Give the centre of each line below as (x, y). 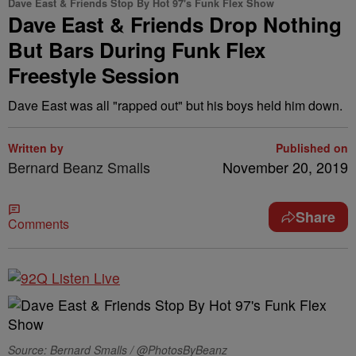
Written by (36, 148)
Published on (312, 148)
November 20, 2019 (285, 167)
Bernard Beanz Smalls (79, 167)
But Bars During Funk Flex (137, 50)
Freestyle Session (94, 75)
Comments (39, 224)
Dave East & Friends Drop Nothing (175, 24)
